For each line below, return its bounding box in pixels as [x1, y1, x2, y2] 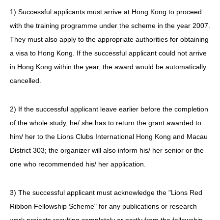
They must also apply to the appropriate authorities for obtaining [10, 35, 209, 43]
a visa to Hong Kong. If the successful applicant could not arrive [10, 49, 207, 57]
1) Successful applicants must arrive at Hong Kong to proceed [10, 7, 202, 16]
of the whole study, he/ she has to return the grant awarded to [10, 118, 201, 127]
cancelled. [10, 76, 41, 84]
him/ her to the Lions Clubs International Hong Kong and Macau [10, 132, 208, 140]
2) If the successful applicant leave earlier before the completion [10, 105, 208, 113]
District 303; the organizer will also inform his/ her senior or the [10, 146, 204, 154]
